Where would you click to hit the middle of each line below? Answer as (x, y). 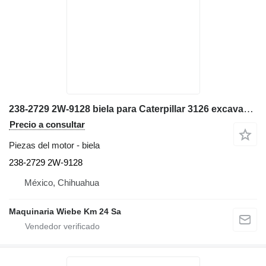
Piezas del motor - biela (54, 145)
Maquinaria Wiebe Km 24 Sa (65, 212)
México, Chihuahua (62, 183)
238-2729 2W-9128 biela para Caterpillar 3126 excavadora (248, 109)
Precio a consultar (47, 125)
